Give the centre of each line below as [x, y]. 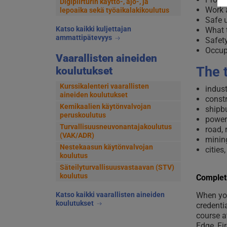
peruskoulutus [83, 115]
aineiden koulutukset [93, 94]
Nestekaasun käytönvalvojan [106, 147]
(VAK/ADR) [77, 135]
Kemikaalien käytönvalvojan [105, 106]
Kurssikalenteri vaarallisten [104, 86]
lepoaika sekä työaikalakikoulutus [114, 10]
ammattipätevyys [84, 38]
